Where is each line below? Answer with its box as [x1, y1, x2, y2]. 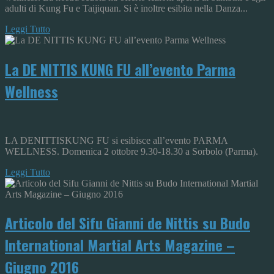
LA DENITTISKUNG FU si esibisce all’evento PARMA [5, 135, 228, 146]
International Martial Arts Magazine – [5, 234, 235, 256]
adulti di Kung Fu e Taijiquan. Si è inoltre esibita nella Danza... [5, 2, 248, 13]
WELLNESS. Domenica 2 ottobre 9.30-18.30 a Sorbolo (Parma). [5, 146, 258, 157]
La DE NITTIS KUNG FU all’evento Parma [5, 57, 235, 80]
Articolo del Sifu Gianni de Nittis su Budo [5, 212, 250, 234]
